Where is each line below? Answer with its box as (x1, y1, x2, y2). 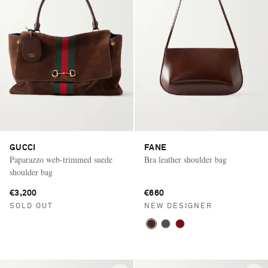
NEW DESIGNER (144, 203, 212, 211)
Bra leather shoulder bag (144, 154, 227, 166)
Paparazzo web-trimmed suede (10, 154, 112, 166)
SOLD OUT (10, 203, 53, 211)
